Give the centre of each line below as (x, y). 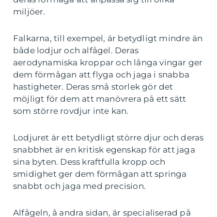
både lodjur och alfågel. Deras (76, 50)
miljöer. (29, 12)
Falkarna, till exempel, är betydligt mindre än (108, 38)
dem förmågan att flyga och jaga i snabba (101, 75)
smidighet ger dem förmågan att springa (100, 174)
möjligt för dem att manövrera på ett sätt (100, 99)
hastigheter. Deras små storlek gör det (93, 87)
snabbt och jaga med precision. (79, 186)
